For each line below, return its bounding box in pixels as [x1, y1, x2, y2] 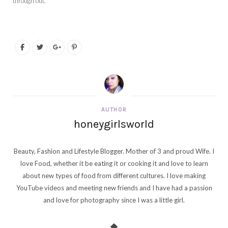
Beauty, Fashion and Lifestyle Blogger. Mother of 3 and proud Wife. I [14, 147, 214, 155]
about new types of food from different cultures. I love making [22, 171, 206, 180]
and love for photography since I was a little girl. [43, 195, 185, 204]
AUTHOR [101, 106, 127, 113]
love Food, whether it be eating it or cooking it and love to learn [20, 159, 208, 167]
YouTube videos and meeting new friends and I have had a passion [16, 183, 212, 192]
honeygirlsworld [74, 117, 154, 131]
